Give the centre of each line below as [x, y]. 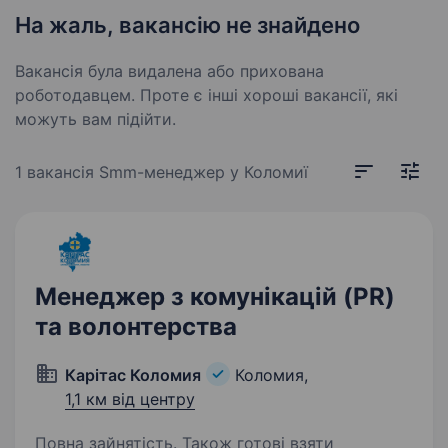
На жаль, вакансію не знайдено [187, 25]
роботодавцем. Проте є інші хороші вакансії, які [206, 95]
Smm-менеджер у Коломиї [203, 172]
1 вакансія [57, 172]
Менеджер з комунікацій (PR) [215, 296]
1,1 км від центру [130, 399]
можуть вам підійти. [95, 119]
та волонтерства [136, 326]
